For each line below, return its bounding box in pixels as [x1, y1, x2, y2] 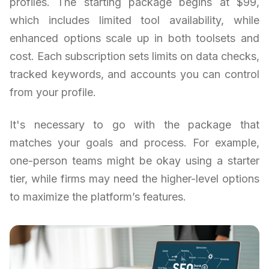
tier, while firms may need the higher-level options [10, 172, 259, 186]
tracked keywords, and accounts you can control [10, 68, 259, 81]
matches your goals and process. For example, [10, 136, 259, 150]
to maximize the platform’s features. [10, 190, 186, 204]
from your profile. [10, 86, 96, 99]
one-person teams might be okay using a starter [10, 154, 259, 168]
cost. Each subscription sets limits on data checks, [10, 50, 259, 63]
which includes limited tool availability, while [10, 14, 259, 27]
